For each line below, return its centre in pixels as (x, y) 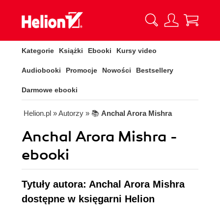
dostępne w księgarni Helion (88, 199)
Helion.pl (37, 113)
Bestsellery (155, 70)
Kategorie (38, 51)
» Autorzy (68, 113)
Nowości (117, 70)
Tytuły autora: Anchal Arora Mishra (103, 184)
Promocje (82, 70)
